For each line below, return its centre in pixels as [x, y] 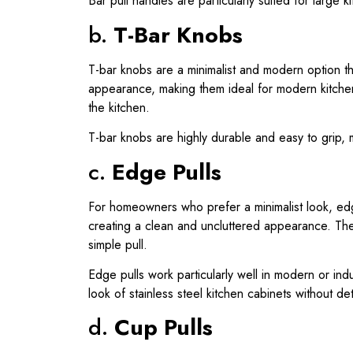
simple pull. [118, 244]
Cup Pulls [163, 328]
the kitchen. [119, 107]
